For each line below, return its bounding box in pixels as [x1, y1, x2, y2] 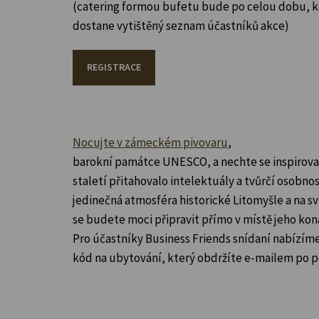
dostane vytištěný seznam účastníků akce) [73, 18, 289, 34]
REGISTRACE [87, 61, 141, 74]
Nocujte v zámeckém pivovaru [73, 135, 228, 151]
